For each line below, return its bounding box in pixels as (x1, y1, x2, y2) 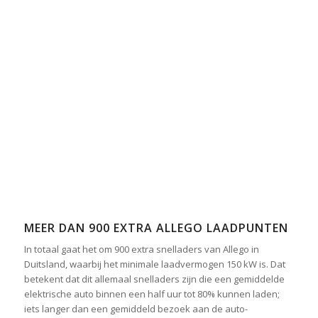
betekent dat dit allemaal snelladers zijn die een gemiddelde (23, 272, 285, 285)
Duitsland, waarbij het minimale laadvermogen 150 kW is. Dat (23, 257, 285, 270)
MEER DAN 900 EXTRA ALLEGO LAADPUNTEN (23, 219, 288, 236)
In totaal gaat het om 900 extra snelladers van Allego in (23, 242, 259, 256)
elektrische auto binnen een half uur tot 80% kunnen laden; (23, 287, 280, 300)
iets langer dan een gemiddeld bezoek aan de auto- (23, 302, 248, 315)
